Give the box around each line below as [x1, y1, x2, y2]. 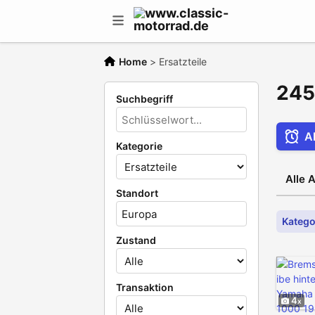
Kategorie [116, 140, 162, 152]
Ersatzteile [159, 56, 207, 67]
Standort [116, 187, 158, 199]
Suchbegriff [116, 93, 173, 105]
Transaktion [116, 281, 174, 293]
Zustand [116, 234, 156, 246]
